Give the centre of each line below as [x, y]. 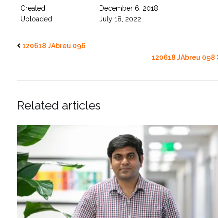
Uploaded [36, 19]
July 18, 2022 [120, 19]
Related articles [59, 105]
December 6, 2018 [128, 8]
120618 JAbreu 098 [183, 57]
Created [33, 8]
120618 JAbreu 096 [54, 45]
